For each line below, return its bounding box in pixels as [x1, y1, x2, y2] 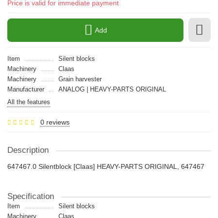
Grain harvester [58, 75, 102, 83]
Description [7, 145, 49, 155]
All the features [7, 98, 50, 106]
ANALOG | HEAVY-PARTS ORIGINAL [58, 86, 166, 93]
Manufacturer [7, 86, 44, 93]
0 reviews [40, 118, 70, 126]
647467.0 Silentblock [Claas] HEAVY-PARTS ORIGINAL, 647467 [7, 163, 204, 170]
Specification [7, 192, 54, 201]
